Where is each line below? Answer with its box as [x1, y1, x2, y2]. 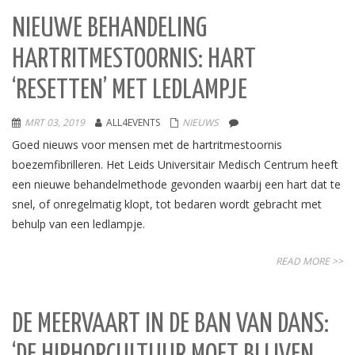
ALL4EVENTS [106, 116, 160, 129]
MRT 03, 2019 [25, 116, 85, 129]
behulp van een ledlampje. [12, 216, 148, 231]
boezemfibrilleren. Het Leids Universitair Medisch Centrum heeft [12, 157, 338, 172]
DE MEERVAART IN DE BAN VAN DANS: [12, 311, 329, 338]
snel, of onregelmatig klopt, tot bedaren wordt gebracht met [12, 197, 322, 212]
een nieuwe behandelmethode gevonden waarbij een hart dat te [12, 177, 341, 192]
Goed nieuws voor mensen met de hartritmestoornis [12, 137, 282, 152]
